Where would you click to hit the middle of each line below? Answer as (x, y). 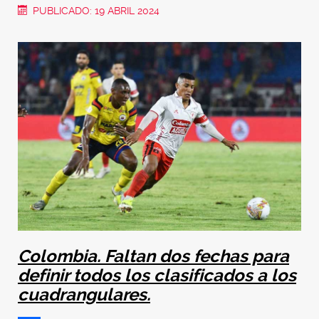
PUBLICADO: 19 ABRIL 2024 (96, 10)
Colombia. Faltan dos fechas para (153, 256)
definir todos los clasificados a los (157, 275)
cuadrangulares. (84, 294)
